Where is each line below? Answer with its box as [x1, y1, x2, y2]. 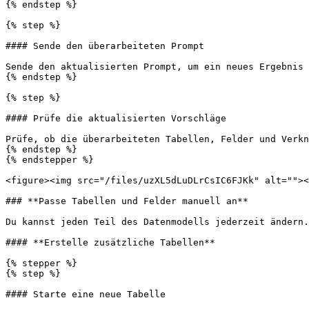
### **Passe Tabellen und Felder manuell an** [6, 196, 248, 206]
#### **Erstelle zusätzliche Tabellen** [6, 237, 215, 248]
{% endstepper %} [6, 154, 94, 165]
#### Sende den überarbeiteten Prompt [6, 41, 204, 51]
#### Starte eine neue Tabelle [6, 289, 166, 299]
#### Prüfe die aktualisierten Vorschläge [6, 113, 226, 123]
